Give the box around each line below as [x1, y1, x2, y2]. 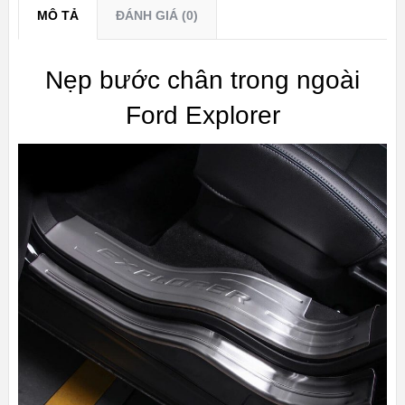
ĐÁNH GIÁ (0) [115, 8, 198, 24]
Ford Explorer [125, 101, 280, 130]
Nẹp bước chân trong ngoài [45, 66, 360, 95]
